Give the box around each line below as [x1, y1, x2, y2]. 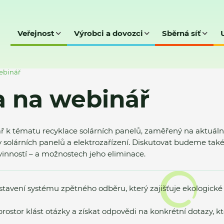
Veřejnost [17, 28, 55, 38]
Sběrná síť [162, 28, 201, 38]
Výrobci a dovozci [73, 28, 143, 38]
